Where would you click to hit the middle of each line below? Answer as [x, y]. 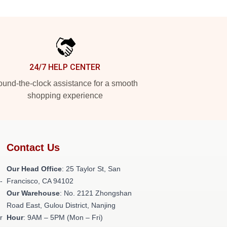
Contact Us [33, 147]
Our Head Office [34, 169]
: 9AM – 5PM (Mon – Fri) [63, 217]
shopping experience [65, 96]
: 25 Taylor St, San [91, 169]
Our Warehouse [33, 193]
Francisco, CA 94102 [40, 181]
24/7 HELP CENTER [65, 67]
